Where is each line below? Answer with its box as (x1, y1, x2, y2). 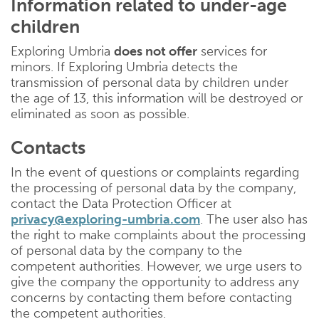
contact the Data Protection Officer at (11, 196, 231, 211)
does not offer (114, 43, 197, 59)
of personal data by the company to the (11, 243, 242, 258)
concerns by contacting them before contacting (11, 290, 292, 305)
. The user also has (200, 211, 308, 227)
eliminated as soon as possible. (11, 106, 189, 122)
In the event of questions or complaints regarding (11, 164, 299, 180)
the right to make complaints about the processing (11, 227, 305, 243)
